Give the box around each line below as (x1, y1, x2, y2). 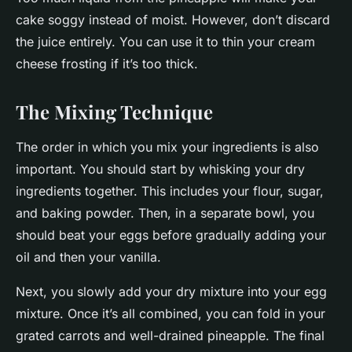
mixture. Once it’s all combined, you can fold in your (16, 306, 325, 322)
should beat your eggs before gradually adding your (16, 227, 326, 244)
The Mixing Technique (16, 99, 213, 125)
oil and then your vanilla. (16, 249, 161, 266)
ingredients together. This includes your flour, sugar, (16, 183, 324, 200)
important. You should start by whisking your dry (16, 161, 305, 178)
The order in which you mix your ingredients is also (16, 139, 319, 156)
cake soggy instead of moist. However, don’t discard (16, 12, 330, 28)
